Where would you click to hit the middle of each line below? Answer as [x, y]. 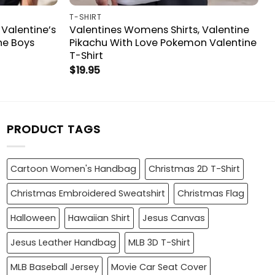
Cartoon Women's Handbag [73, 169]
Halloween [33, 218]
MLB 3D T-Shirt [159, 243]
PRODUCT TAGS [54, 130]
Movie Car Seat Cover [159, 267]
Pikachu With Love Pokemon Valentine [163, 43]
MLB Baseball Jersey [55, 267]
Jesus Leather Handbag [63, 243]
